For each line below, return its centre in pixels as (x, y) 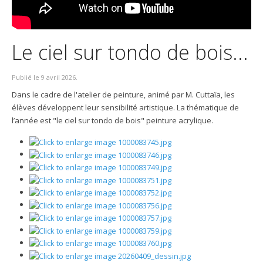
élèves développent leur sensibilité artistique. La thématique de (125, 107)
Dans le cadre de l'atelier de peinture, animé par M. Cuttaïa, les (123, 94)
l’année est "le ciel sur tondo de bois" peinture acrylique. (112, 120)
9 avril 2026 (58, 77)
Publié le (26, 77)
